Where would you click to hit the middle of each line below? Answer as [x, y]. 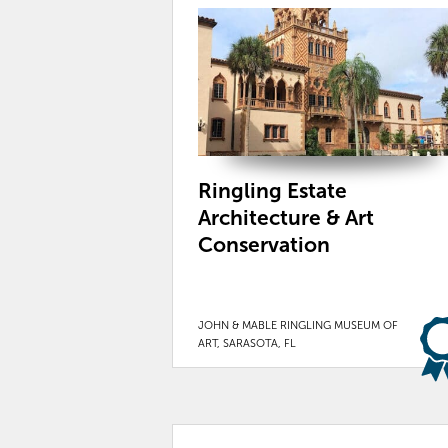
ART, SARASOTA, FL [247, 343]
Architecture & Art [286, 218]
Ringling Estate [272, 191]
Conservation [264, 245]
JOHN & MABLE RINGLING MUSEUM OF [298, 325]
